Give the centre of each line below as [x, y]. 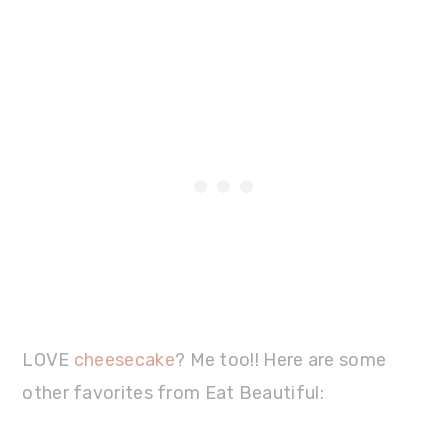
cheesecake [124, 359]
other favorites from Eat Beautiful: [173, 392]
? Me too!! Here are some [280, 359]
